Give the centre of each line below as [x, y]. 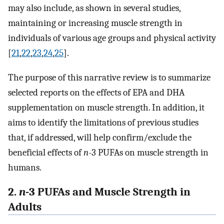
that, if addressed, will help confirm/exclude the [100, 138]
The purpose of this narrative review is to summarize [109, 78]
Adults [25, 207]
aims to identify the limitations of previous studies [103, 123]
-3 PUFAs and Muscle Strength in [108, 192]
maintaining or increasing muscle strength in [95, 23]
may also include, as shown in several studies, [94, 8]
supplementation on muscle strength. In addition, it [106, 108]
